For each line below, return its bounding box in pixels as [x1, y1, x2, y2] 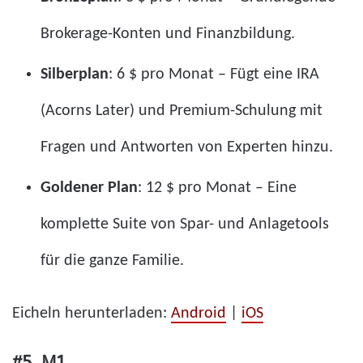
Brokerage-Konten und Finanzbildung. [41, 25, 295, 42]
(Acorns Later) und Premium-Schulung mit [41, 102, 322, 119]
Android [171, 305, 226, 322]
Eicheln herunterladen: [12, 305, 171, 322]
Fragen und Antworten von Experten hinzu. [41, 139, 333, 156]
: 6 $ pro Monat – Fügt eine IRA [109, 66, 319, 83]
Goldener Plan [41, 179, 138, 196]
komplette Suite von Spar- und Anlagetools [41, 216, 329, 233]
